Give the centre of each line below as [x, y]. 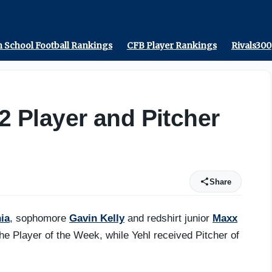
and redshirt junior [168, 219]
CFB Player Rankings [172, 46]
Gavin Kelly [97, 219]
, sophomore [39, 219]
